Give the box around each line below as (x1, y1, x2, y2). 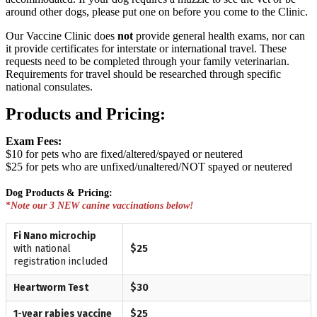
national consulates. (6, 80, 93, 93)
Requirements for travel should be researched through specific (6, 67, 281, 80)
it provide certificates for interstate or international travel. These (6, 42, 287, 54)
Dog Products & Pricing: (6, 187, 113, 198)
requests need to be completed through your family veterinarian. (6, 54, 289, 67)
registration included (13, 255, 108, 267)
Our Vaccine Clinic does (6, 29, 117, 42)
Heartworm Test (13, 281, 88, 294)
